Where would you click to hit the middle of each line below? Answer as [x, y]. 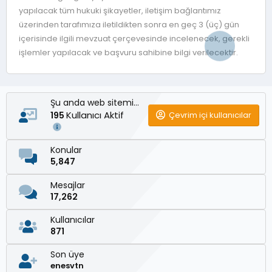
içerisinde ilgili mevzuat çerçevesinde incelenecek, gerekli [134, 38]
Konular [66, 150]
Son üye [67, 255]
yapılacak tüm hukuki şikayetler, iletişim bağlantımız [120, 10]
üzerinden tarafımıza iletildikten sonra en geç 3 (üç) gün [129, 24]
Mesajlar [68, 185]
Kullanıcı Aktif [96, 115]
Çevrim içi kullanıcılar [210, 115]
